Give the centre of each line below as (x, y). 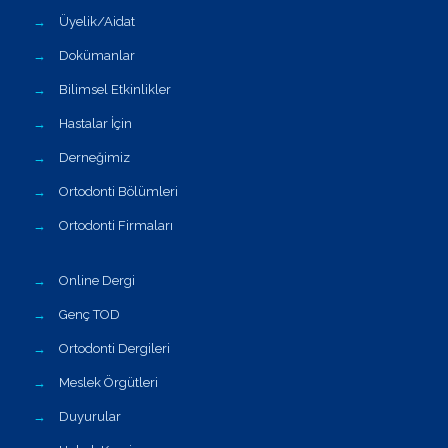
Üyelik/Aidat (97, 21)
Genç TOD (89, 314)
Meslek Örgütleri (108, 382)
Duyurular (90, 416)
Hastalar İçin (95, 123)
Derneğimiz (94, 157)
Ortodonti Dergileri (114, 348)
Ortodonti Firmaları (116, 225)
